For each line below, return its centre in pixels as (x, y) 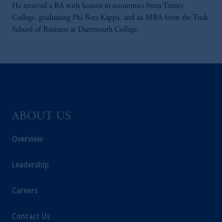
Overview (27, 139)
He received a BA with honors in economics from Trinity (98, 6)
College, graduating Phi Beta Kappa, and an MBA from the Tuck (110, 18)
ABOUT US (41, 117)
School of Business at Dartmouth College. (76, 30)
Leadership (30, 165)
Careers (25, 190)
